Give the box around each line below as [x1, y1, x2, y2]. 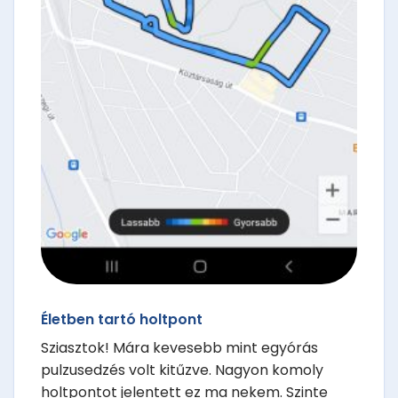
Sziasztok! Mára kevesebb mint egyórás [41, 338, 318, 359]
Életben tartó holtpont [41, 309, 203, 330]
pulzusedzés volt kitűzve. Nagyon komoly [41, 360, 323, 381]
